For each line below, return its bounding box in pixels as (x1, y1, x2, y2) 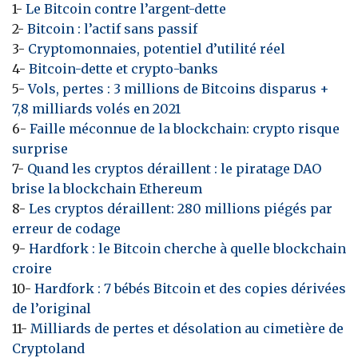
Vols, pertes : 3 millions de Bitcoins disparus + (28, 81, 329, 97)
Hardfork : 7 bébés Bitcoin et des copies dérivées (34, 280, 346, 297)
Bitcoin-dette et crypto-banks (29, 61, 218, 78)
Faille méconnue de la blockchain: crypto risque (30, 121, 340, 137)
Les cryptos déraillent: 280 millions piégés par (29, 201, 332, 217)
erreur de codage (12, 221, 121, 237)
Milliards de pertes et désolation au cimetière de (30, 320, 344, 337)
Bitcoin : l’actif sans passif (27, 21, 197, 38)
